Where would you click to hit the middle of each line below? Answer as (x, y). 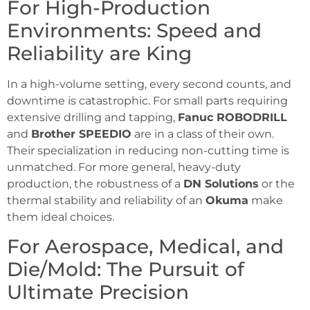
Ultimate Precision (98, 292)
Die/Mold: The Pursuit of (126, 270)
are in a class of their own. (203, 134)
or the (277, 184)
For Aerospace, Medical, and (145, 247)
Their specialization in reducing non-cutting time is (148, 151)
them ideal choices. (61, 217)
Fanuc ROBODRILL (232, 118)
